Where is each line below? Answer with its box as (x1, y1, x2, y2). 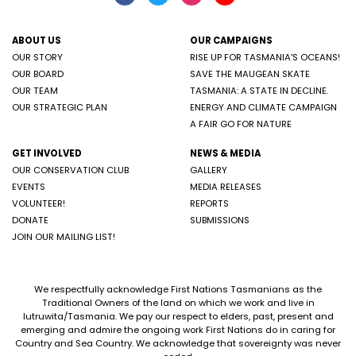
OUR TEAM (12, 83, 58, 97)
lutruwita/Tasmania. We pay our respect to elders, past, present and (22, 309, 334, 323)
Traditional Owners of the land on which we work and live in (41, 296, 315, 309)
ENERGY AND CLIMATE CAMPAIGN (190, 100, 337, 114)
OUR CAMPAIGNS (190, 33, 273, 47)
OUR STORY (12, 50, 63, 64)
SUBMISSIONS (190, 213, 250, 226)
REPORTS (190, 196, 229, 210)
